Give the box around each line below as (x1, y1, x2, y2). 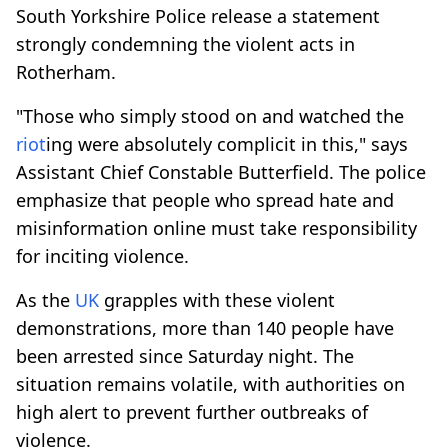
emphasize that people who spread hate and (16, 187, 394, 212)
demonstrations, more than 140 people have (16, 315, 394, 340)
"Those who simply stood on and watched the (16, 103, 404, 128)
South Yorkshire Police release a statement (16, 3, 380, 28)
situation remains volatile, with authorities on (16, 371, 405, 396)
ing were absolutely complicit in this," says (46, 131, 408, 156)
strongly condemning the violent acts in (16, 31, 355, 56)
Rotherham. (16, 59, 116, 84)
